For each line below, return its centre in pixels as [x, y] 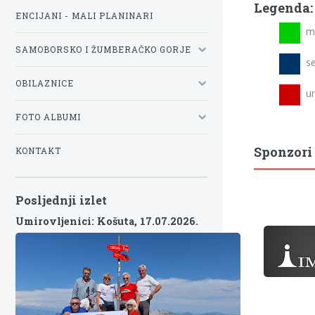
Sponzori [283, 152]
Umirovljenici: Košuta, [78, 221]
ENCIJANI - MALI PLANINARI [84, 15]
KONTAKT [38, 151]
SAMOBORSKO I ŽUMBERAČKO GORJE [103, 50]
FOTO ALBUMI [48, 117]
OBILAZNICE [45, 84]
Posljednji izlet [61, 200]
